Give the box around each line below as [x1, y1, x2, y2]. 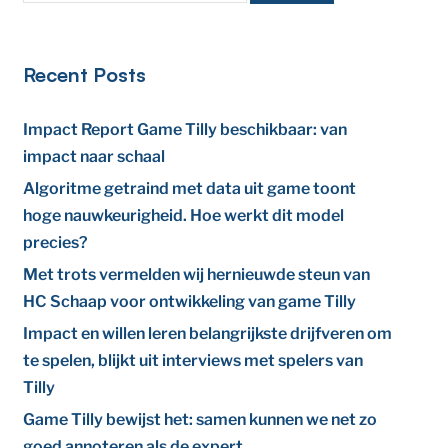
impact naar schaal [23, 147, 166, 166]
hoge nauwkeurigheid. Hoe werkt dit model [23, 206, 345, 225]
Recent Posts [23, 62, 147, 87]
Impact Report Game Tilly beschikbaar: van [23, 120, 348, 139]
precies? [23, 233, 89, 252]
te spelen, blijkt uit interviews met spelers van [23, 351, 364, 370]
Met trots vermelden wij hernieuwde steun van [23, 265, 371, 284]
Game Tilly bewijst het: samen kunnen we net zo [23, 410, 378, 429]
